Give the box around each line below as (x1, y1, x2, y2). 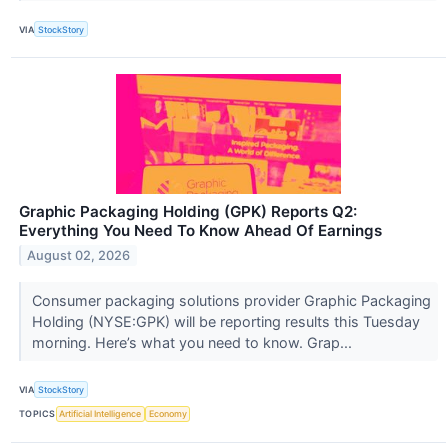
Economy (148, 408, 187, 420)
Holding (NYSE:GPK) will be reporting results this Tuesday (31, 313, 420, 331)
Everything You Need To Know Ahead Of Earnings (19, 221, 382, 241)
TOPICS (19, 408, 56, 420)
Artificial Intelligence (59, 408, 142, 420)
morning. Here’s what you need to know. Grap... (31, 334, 356, 352)
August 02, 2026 (27, 248, 131, 264)
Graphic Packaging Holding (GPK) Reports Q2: (19, 202, 357, 222)
